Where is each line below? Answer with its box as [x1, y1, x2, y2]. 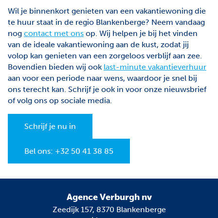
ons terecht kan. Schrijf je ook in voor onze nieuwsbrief [8, 85, 206, 94]
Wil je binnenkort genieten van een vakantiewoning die [8, 6, 206, 16]
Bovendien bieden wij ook [8, 62, 104, 72]
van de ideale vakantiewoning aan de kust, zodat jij [8, 40, 189, 50]
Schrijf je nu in [24, 122, 76, 131]
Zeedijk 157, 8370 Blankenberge [52, 204, 166, 214]
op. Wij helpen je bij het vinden [84, 29, 198, 38]
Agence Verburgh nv [66, 191, 152, 202]
